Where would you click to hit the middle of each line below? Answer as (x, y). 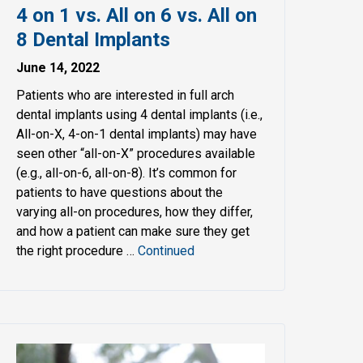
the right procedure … (77, 250)
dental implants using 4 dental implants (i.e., (139, 114)
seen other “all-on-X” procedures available (135, 153)
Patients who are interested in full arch (125, 95)
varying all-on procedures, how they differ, (134, 211)
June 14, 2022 (58, 67)
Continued (166, 250)
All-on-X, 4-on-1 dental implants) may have (136, 134)
